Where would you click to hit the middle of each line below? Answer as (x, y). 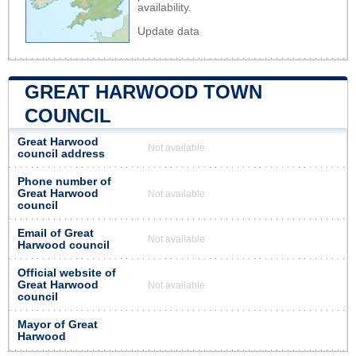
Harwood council (64, 245)
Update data (168, 31)
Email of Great (56, 233)
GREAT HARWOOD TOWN (143, 91)
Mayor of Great (58, 324)
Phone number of (64, 181)
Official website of (67, 273)
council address (61, 153)
